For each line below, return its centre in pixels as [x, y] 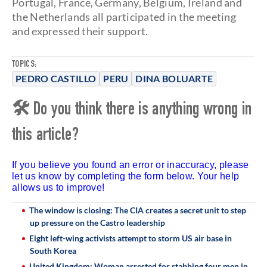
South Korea [53, 251]
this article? [45, 136]
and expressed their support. [80, 31]
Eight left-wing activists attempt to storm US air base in [131, 238]
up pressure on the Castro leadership [97, 223]
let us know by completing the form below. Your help [126, 176]
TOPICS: [24, 65]
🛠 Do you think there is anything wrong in [132, 111]
